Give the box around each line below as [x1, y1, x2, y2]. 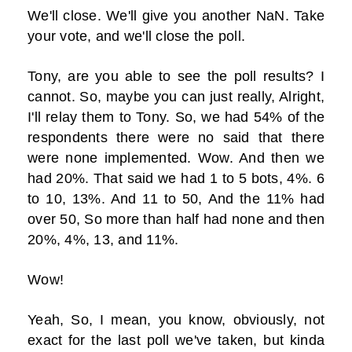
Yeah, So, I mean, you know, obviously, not [27, 312, 324, 328]
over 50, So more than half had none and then [27, 211, 324, 228]
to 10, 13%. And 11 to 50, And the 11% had [27, 191, 324, 207]
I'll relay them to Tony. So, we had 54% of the [27, 109, 324, 126]
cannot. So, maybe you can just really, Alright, [27, 89, 324, 105]
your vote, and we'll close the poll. [27, 28, 245, 45]
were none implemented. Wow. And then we [27, 150, 324, 167]
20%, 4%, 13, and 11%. [27, 232, 179, 248]
